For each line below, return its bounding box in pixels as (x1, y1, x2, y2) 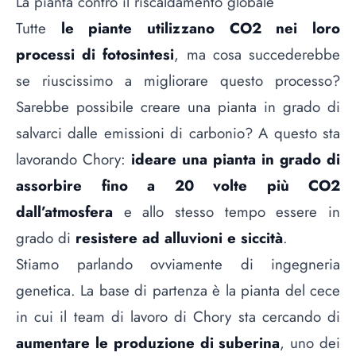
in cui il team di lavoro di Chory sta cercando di (16, 305, 340, 327)
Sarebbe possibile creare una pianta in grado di (16, 95, 340, 118)
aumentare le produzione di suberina (16, 331, 281, 354)
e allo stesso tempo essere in (113, 200, 340, 222)
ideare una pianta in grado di (131, 148, 340, 170)
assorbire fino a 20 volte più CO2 (16, 174, 340, 196)
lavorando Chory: (16, 148, 131, 170)
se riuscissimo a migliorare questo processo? (16, 69, 340, 91)
